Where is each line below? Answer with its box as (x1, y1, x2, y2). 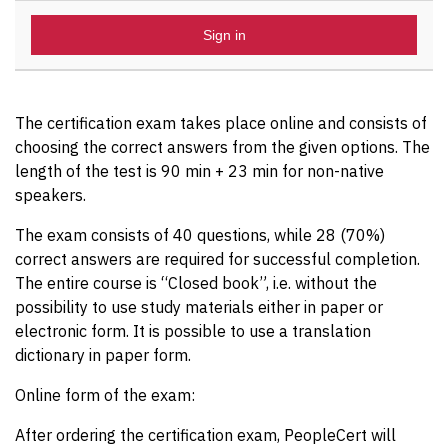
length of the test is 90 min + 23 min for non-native (15, 161, 384, 181)
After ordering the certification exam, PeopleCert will (15, 425, 396, 445)
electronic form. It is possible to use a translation (15, 321, 371, 341)
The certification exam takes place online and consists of (15, 113, 427, 133)
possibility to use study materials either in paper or (15, 297, 383, 317)
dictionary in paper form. (15, 345, 191, 365)
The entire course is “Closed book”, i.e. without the (15, 273, 377, 293)
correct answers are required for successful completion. (15, 249, 420, 269)
